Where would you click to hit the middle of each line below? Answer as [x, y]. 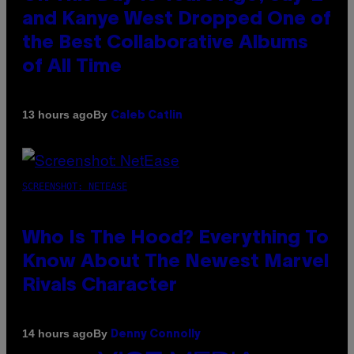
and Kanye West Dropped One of [177, 19]
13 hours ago [58, 115]
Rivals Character [100, 286]
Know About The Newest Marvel [175, 262]
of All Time [72, 67]
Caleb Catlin [147, 115]
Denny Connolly [156, 334]
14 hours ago [58, 334]
